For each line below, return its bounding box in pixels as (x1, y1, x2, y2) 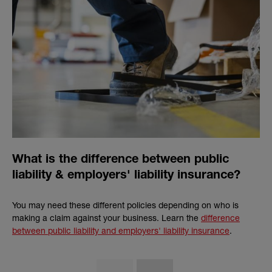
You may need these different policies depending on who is (12, 200, 239, 211)
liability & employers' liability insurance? (12, 170, 240, 183)
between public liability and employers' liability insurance (12, 225, 229, 236)
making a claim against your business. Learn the (12, 212, 201, 223)
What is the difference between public (12, 154, 229, 167)
